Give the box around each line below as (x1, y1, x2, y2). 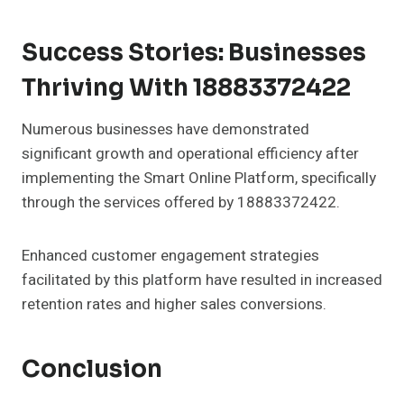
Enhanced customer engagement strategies (22, 244, 319, 268)
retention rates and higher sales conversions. (22, 293, 326, 317)
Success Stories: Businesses (22, 38, 366, 69)
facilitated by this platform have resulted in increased (22, 269, 382, 292)
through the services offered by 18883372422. (22, 191, 340, 215)
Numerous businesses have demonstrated (22, 118, 309, 142)
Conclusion (22, 354, 162, 385)
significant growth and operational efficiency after (22, 142, 359, 166)
